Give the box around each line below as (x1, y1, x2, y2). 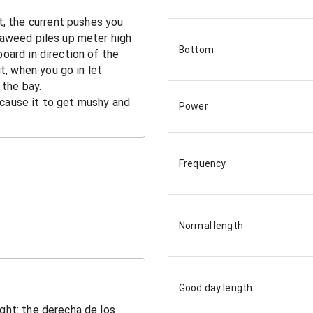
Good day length (179, 282, 253, 294)
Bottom (179, 44, 214, 56)
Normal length (179, 220, 243, 232)
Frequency (179, 158, 226, 170)
